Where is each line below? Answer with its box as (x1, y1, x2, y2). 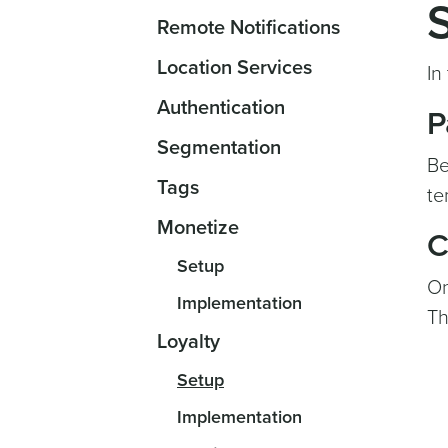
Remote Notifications (157, 16, 340, 40)
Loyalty (157, 330, 220, 354)
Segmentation (157, 136, 281, 160)
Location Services (157, 56, 312, 80)
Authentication (157, 96, 285, 120)
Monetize (157, 216, 239, 240)
